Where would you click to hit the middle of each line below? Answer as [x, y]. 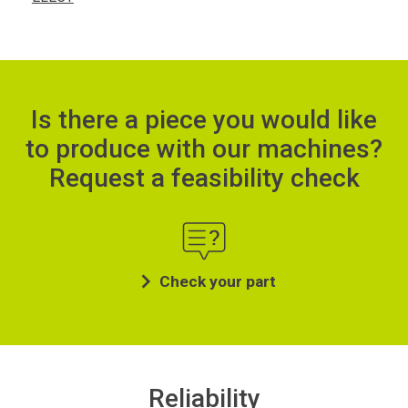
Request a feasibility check [204, 178]
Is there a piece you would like [204, 119]
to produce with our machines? [204, 148]
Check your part [218, 281]
